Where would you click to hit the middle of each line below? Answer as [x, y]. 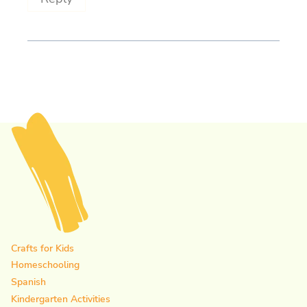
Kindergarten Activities [61, 299]
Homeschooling [45, 265]
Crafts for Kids [42, 248]
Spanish [28, 282]
